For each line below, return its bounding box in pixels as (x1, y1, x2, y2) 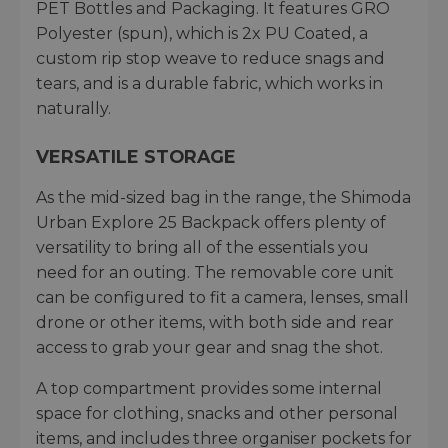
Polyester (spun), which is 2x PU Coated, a (36, 23, 368, 43)
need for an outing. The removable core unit (36, 262, 394, 282)
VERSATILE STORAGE (36, 145, 236, 167)
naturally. (36, 98, 111, 118)
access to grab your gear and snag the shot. (36, 337, 383, 357)
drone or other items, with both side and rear (36, 312, 394, 332)
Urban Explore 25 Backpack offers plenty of (36, 212, 386, 232)
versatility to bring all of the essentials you (36, 237, 369, 257)
